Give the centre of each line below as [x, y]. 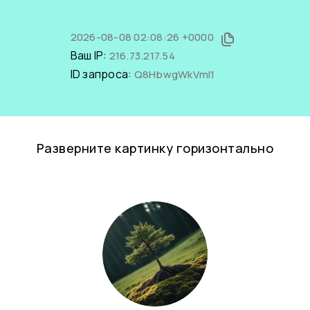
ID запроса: [102, 74]
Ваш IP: [90, 55]
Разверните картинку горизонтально [155, 148]
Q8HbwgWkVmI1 [174, 74]
